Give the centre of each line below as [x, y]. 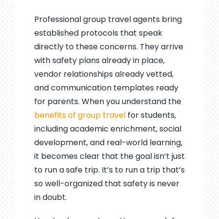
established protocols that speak [98, 33]
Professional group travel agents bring [108, 19]
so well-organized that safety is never [107, 183]
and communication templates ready [106, 88]
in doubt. [50, 197]
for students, [151, 115]
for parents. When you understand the [108, 101]
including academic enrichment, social [108, 129]
